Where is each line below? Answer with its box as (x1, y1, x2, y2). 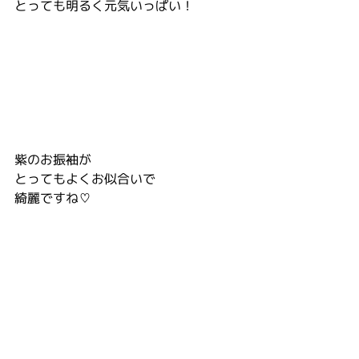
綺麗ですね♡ (14, 189, 91, 207)
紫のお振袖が (14, 151, 91, 168)
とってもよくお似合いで (14, 170, 155, 188)
